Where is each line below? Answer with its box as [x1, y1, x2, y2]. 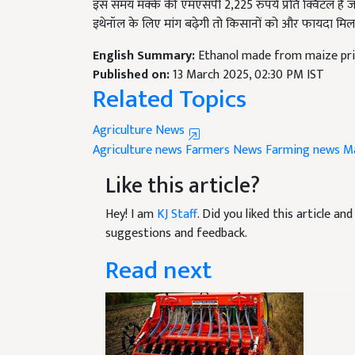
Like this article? [105, 148, 260, 186]
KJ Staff [157, 185, 197, 207]
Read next [105, 231, 212, 273]
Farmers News [185, 120, 262, 143]
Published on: [93, 45, 173, 67]
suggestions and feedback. [105, 204, 247, 226]
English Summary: [93, 26, 198, 48]
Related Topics [93, 59, 246, 102]
